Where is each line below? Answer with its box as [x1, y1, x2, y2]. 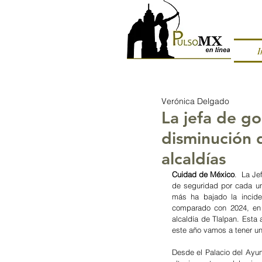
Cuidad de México [172, 170, 235, 179]
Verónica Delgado [161, 96, 229, 106]
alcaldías [161, 149, 226, 168]
